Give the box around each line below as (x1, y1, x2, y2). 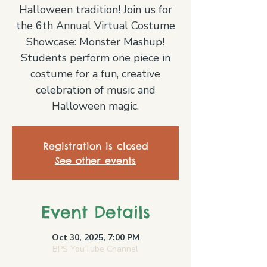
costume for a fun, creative (30, 67, 160, 81)
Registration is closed (42, 140, 148, 152)
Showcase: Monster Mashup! (26, 35, 164, 49)
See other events (55, 154, 136, 166)
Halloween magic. (52, 99, 139, 113)
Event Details (41, 201, 150, 222)
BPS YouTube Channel (52, 243, 138, 254)
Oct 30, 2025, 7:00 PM (51, 232, 139, 243)
